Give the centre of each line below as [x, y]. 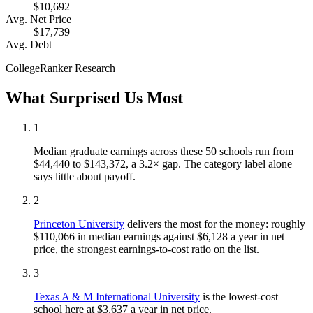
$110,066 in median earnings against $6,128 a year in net [159, 237]
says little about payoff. [85, 177]
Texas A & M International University [117, 297]
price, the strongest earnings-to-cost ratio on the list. [146, 249]
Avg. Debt [29, 45]
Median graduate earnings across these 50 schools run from [163, 152]
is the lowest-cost [239, 297]
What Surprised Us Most [94, 98]
